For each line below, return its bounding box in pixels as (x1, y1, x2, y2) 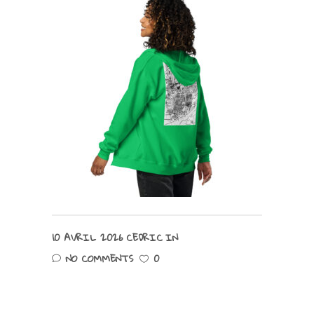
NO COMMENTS (66, 250, 133, 268)
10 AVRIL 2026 (52, 228, 123, 247)
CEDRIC (126, 228, 163, 247)
